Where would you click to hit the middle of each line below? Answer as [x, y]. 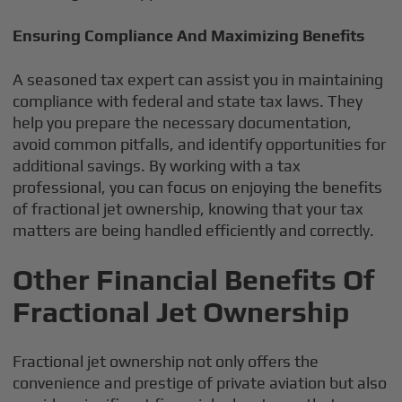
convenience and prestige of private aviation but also [200, 383]
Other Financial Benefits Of [194, 280]
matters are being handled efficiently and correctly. [194, 230]
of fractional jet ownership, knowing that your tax [188, 209]
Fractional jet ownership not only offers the [166, 361]
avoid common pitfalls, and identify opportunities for [200, 144]
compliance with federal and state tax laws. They [188, 101]
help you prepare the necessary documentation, [183, 122]
